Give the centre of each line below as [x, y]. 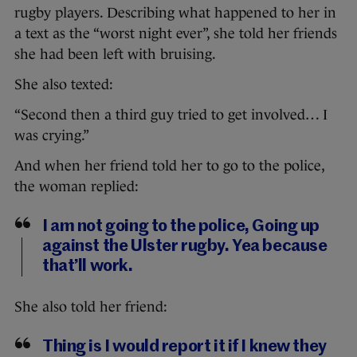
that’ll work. [88, 267]
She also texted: [64, 85]
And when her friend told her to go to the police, [169, 166]
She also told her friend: [91, 307]
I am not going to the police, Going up [181, 227]
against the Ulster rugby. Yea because [185, 247]
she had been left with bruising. [115, 55]
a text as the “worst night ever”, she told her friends [176, 34]
